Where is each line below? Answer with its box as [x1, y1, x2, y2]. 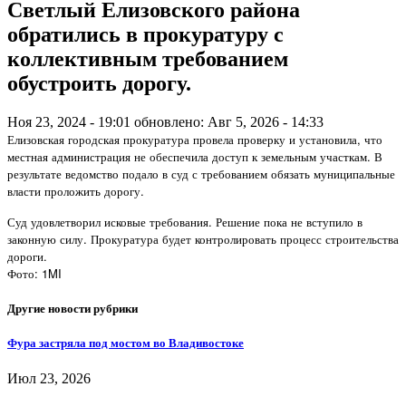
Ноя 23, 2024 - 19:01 [7, 113, 130, 130]
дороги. [7, 246, 47, 265]
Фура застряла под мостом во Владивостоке [7, 336, 244, 351]
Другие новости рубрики [7, 301, 138, 315]
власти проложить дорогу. [7, 181, 144, 199]
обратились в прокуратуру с [7, 22, 284, 46]
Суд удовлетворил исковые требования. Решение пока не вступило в [7, 212, 362, 230]
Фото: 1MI [7, 264, 62, 282]
